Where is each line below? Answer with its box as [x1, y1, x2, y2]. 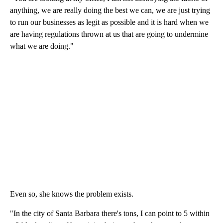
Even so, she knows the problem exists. [10, 189, 133, 198]
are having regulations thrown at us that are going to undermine [10, 29, 208, 38]
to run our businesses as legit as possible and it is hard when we [10, 17, 209, 26]
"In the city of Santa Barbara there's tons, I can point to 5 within [10, 209, 210, 218]
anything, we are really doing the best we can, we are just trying [10, 5, 210, 14]
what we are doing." [10, 41, 74, 50]
